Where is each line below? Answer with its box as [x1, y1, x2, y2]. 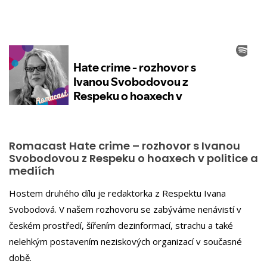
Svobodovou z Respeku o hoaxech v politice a [9, 151, 258, 166]
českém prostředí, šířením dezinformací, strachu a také [9, 219, 233, 231]
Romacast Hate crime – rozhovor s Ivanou [9, 138, 240, 153]
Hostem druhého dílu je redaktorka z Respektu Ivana [9, 187, 226, 199]
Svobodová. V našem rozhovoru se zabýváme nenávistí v [9, 203, 241, 215]
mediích [9, 163, 55, 178]
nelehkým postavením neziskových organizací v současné [9, 235, 242, 247]
